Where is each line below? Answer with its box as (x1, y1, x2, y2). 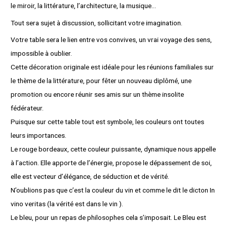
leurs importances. (11, 131, 67, 140)
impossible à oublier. (11, 49, 72, 58)
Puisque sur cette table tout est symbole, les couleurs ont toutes (11, 118, 205, 126)
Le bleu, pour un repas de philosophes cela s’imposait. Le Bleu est (11, 213, 207, 222)
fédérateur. (11, 104, 44, 112)
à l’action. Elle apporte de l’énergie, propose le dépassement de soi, (11, 159, 212, 167)
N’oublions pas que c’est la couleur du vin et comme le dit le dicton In (11, 186, 215, 195)
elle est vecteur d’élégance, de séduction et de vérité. (11, 172, 170, 181)
